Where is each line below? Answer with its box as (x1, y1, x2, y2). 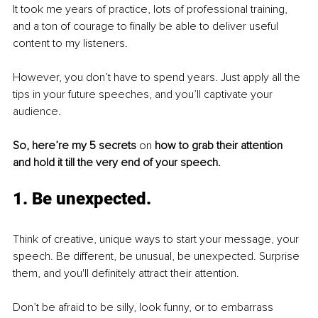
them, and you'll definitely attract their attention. (13, 265, 242, 280)
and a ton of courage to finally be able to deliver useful (13, 18, 281, 33)
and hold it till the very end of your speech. (13, 155, 224, 170)
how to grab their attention (155, 138, 285, 153)
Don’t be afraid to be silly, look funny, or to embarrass (13, 300, 276, 314)
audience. (13, 104, 64, 119)
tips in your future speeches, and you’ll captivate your (13, 87, 275, 102)
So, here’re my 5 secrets (13, 138, 139, 153)
